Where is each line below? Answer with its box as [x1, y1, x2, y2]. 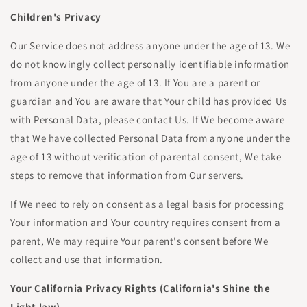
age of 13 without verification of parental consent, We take [10, 150, 282, 163]
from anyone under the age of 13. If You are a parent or [10, 76, 261, 89]
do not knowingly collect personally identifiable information [10, 58, 291, 71]
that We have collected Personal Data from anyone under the [10, 132, 291, 145]
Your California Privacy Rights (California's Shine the [10, 282, 271, 295]
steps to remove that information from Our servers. [10, 169, 245, 182]
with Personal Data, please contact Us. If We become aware [10, 113, 285, 126]
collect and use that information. [10, 253, 163, 266]
